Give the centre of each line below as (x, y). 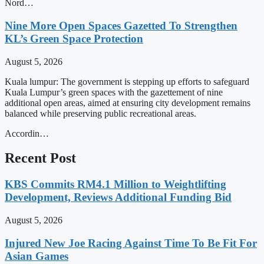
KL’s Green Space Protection (74, 38)
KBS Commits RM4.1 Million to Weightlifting (115, 184)
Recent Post (40, 158)
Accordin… (27, 133)
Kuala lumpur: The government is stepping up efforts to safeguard (127, 81)
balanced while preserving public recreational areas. (100, 113)
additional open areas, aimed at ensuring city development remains (128, 103)
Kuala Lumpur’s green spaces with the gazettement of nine (114, 92)
